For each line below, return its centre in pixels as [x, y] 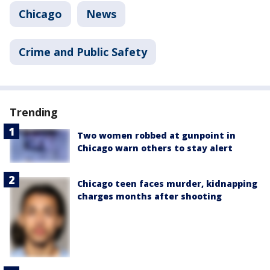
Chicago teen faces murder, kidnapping [167, 184]
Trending [34, 112]
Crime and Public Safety [83, 52]
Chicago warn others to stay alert [155, 148]
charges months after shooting [149, 196]
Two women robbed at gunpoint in [156, 135]
